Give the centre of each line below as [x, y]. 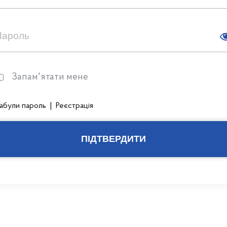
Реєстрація [74, 106]
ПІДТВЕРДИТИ [113, 139]
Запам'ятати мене [50, 77]
